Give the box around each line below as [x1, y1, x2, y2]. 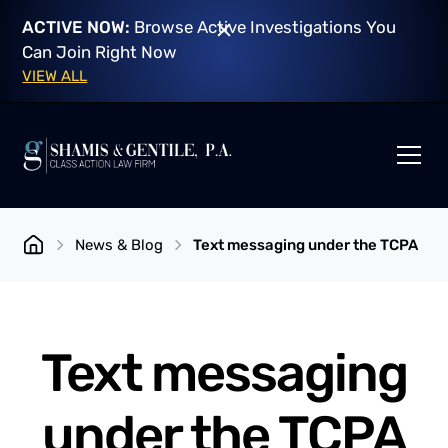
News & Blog [74, 236, 163, 255]
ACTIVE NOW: [22, 16, 131, 37]
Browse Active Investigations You [130, 16, 397, 37]
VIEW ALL [22, 66, 88, 85]
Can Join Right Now [22, 41, 178, 62]
